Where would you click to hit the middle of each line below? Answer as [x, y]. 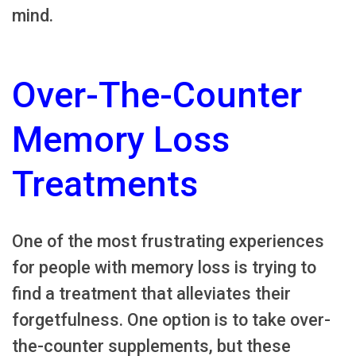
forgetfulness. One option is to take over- [171, 320]
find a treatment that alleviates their [151, 294]
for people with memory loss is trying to [164, 268]
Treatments [105, 184]
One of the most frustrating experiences [168, 242]
